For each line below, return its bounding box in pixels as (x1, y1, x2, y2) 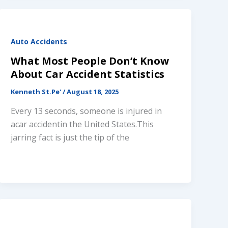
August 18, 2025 (67, 87, 119, 97)
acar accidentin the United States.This (11, 118, 154, 130)
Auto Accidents (11, 37, 68, 47)
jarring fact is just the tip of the (11, 131, 130, 143)
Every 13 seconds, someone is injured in (11, 105, 162, 117)
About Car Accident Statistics (11, 67, 165, 81)
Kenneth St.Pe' (11, 87, 63, 97)
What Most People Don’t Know (11, 54, 169, 68)
